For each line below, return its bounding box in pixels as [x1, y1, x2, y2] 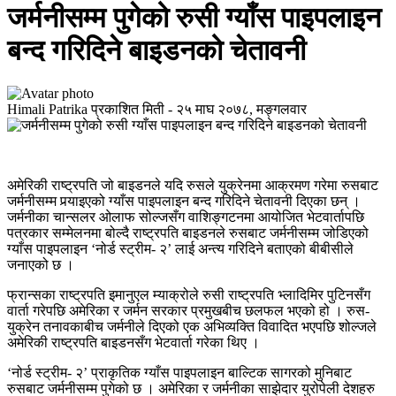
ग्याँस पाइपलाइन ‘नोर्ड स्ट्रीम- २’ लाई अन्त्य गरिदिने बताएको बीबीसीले [7, 240, 354, 256]
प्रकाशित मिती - [91, 101, 172, 117]
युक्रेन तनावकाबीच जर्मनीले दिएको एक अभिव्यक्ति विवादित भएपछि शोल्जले [7, 318, 377, 334]
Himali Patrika [7, 101, 88, 117]
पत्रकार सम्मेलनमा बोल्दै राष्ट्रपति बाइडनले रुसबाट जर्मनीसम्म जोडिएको [7, 225, 369, 240]
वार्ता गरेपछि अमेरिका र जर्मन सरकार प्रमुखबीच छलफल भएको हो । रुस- [7, 302, 369, 318]
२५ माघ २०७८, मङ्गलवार [176, 101, 307, 117]
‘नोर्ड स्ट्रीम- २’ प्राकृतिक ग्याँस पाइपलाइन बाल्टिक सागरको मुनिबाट [7, 364, 352, 380]
